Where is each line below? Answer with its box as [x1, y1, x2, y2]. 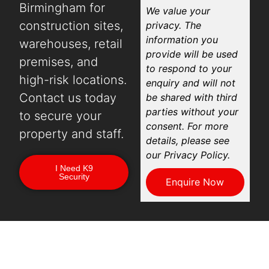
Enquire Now [166, 176, 225, 189]
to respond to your [146, 62, 232, 74]
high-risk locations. [19, 73, 127, 88]
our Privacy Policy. [146, 148, 231, 161]
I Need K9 [55, 163, 93, 174]
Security [58, 172, 89, 182]
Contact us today [19, 91, 117, 106]
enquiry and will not [146, 76, 236, 89]
